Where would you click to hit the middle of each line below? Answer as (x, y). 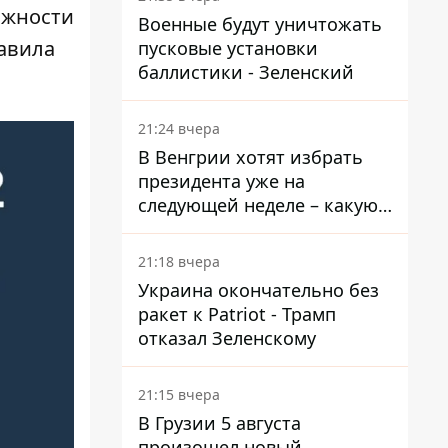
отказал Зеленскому (227, 338)
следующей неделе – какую (258, 205)
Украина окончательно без (258, 290)
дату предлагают (211, 229)
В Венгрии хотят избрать (250, 157)
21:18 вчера (179, 261)
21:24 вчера (179, 128)
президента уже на (221, 181)
